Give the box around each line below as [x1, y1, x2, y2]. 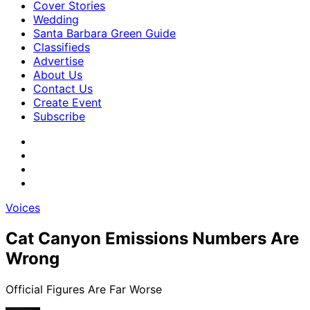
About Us [33, 68, 82, 82]
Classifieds [33, 40, 90, 54]
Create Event [33, 95, 102, 109]
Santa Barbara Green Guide [33, 26, 176, 40]
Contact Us [33, 82, 93, 95]
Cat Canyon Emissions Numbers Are [6, 228, 299, 248]
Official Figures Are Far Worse [6, 282, 162, 296]
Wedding [33, 12, 79, 26]
